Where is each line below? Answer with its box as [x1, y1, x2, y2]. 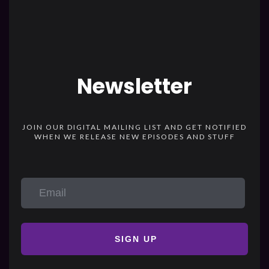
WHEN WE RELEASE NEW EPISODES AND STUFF [34, 132, 235, 141]
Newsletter [77, 71, 192, 101]
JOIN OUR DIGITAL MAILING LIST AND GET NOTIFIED [22, 122, 247, 131]
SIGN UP [115, 234, 157, 244]
